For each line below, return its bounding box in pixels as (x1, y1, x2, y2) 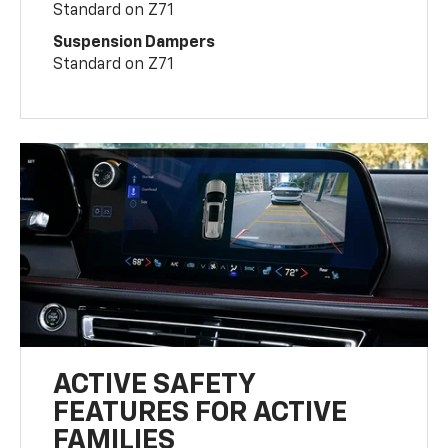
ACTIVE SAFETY (53, 371, 256, 400)
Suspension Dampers (53, 35, 216, 52)
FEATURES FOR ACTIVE (53, 399, 348, 428)
